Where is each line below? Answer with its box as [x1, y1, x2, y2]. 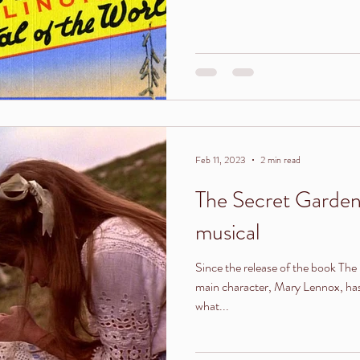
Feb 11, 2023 [195, 152, 246, 167]
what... [195, 296, 229, 315]
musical [195, 215, 260, 248]
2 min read [260, 152, 301, 167]
